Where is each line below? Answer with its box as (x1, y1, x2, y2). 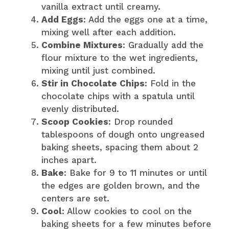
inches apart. (41, 154, 97, 165)
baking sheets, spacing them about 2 (41, 142, 198, 152)
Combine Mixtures (41, 39, 123, 50)
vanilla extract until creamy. (41, 1, 161, 12)
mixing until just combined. (41, 65, 155, 76)
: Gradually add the (123, 39, 203, 50)
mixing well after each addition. (41, 27, 176, 37)
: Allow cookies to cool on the (62, 205, 192, 216)
